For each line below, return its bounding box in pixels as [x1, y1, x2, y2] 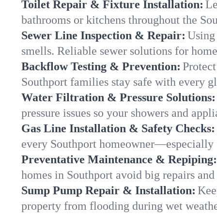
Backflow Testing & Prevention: [21, 60, 181, 73]
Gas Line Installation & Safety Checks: [21, 122, 215, 135]
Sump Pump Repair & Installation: [21, 184, 196, 197]
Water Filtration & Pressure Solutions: [21, 91, 216, 104]
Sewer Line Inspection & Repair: [21, 29, 186, 42]
